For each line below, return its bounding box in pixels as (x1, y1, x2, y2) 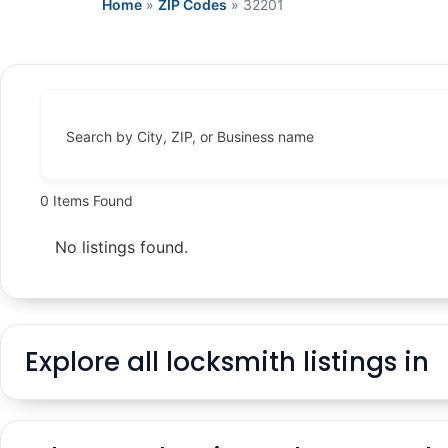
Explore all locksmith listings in (25, 344, 429, 381)
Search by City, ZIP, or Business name (66, 128, 314, 146)
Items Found (49, 191, 133, 209)
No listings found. (55, 237, 188, 258)
